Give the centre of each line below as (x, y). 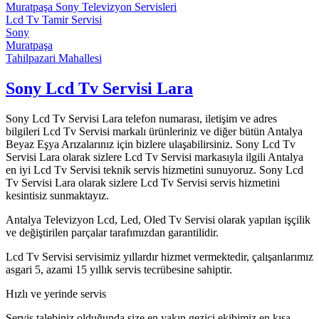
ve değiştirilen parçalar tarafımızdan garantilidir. (112, 233)
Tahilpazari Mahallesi (54, 58)
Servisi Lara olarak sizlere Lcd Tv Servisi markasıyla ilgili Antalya (155, 157)
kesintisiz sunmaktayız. (57, 196)
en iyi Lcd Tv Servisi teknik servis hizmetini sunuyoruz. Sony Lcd (155, 170)
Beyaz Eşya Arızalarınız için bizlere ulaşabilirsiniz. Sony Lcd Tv (151, 145)
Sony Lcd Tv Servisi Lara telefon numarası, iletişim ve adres (141, 119)
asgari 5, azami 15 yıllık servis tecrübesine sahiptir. (119, 270)
